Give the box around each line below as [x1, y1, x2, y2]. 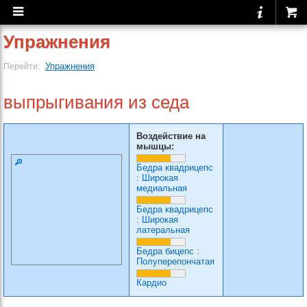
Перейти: [3, 62, 42, 71]
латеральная [136, 225, 190, 235]
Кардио [136, 278, 167, 288]
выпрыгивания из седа [3, 92, 189, 112]
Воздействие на [136, 131, 206, 141]
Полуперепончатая [136, 256, 214, 267]
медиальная [136, 183, 187, 193]
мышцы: [136, 141, 174, 151]
